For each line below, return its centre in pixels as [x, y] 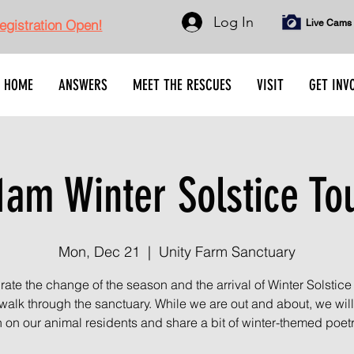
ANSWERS [83, 85]
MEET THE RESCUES [182, 85]
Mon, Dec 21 [99, 252]
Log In [234, 22]
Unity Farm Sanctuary [227, 252]
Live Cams [328, 23]
